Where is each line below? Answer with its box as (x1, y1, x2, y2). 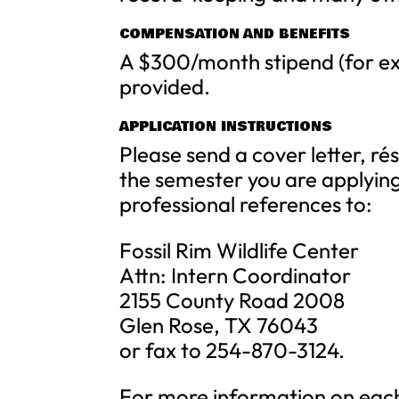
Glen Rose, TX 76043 (119, 312, 319, 338)
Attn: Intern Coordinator (119, 262, 352, 289)
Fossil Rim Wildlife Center (119, 237, 360, 264)
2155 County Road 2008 (119, 287, 346, 313)
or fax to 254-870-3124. (119, 337, 346, 363)
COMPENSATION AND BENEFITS (119, 24, 351, 44)
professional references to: (119, 191, 373, 217)
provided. (119, 73, 211, 100)
